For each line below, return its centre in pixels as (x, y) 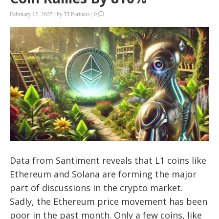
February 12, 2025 (31, 14)
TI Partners (77, 14)
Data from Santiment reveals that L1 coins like (108, 160)
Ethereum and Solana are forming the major (103, 174)
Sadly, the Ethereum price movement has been (109, 201)
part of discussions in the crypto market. (96, 187)
